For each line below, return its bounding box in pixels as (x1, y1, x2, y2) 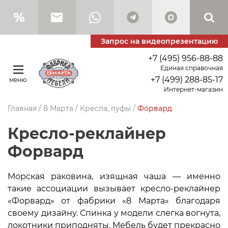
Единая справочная (160, 64, 223, 72)
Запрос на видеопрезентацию (101, 37, 218, 46)
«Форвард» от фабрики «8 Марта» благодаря (8, 196, 220, 206)
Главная (8, 104, 37, 113)
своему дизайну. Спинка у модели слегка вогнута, (8, 208, 220, 218)
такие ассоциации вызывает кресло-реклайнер (8, 184, 220, 193)
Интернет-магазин (164, 85, 223, 93)
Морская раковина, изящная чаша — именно (8, 172, 220, 181)
